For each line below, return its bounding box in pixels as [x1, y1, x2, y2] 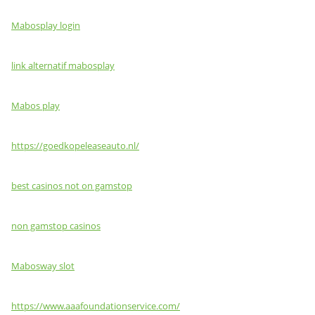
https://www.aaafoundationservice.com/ [11, 300, 180, 312]
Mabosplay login [11, 19, 80, 32]
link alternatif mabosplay [11, 59, 115, 72]
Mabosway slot [11, 259, 75, 272]
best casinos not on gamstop [11, 179, 132, 192]
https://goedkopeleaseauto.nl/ [11, 139, 139, 152]
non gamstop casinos [11, 219, 101, 232]
